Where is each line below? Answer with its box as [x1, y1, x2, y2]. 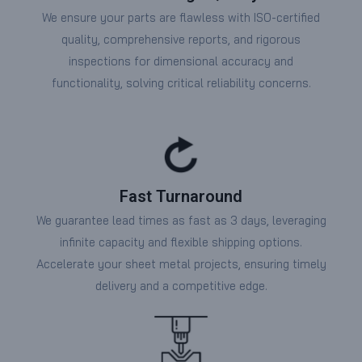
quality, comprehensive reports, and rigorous [61, 32, 301, 48]
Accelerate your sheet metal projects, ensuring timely [36, 255, 326, 271]
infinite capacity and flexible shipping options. [60, 234, 302, 250]
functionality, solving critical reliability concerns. [51, 75, 311, 91]
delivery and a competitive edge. [95, 277, 267, 293]
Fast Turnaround [120, 186, 242, 206]
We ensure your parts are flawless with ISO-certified [42, 10, 320, 26]
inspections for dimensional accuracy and [69, 53, 293, 69]
